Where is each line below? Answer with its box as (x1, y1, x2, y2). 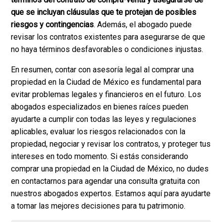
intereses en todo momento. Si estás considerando (11, 152, 189, 162)
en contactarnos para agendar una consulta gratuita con (11, 176, 200, 186)
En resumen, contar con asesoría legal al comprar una (11, 65, 194, 75)
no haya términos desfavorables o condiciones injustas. (11, 45, 204, 55)
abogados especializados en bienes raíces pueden (11, 102, 189, 112)
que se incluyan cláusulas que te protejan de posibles (11, 7, 197, 17)
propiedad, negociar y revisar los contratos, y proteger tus (11, 139, 211, 149)
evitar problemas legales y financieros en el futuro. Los (11, 90, 202, 100)
